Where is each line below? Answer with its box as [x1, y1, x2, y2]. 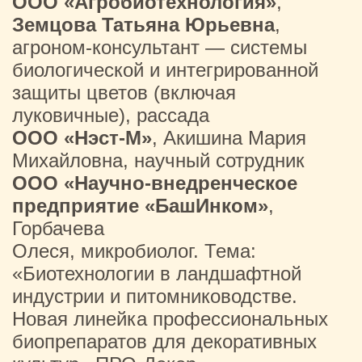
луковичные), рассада [12, 104, 209, 126]
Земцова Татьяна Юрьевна [12, 14, 275, 36]
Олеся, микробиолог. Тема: [12, 240, 256, 262]
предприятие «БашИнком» [12, 195, 268, 217]
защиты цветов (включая [12, 82, 236, 103]
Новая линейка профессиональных [12, 308, 328, 330]
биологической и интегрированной [12, 59, 318, 81]
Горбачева [12, 217, 104, 239]
